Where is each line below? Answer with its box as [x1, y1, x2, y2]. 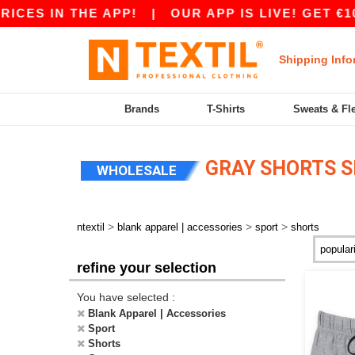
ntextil [77, 221, 105, 233]
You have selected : [77, 291, 175, 303]
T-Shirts [207, 103, 246, 115]
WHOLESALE [97, 162, 177, 178]
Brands [124, 103, 160, 115]
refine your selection [77, 260, 216, 276]
